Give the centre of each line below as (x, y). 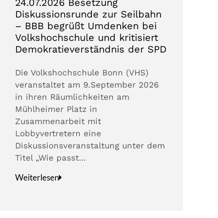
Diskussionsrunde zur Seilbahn (89, 14)
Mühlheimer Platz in (56, 109)
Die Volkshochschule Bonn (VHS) (82, 73)
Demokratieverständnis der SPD (91, 49)
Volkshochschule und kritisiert (87, 38)
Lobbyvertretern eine (58, 134)
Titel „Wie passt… (51, 158)
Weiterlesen (37, 178)
